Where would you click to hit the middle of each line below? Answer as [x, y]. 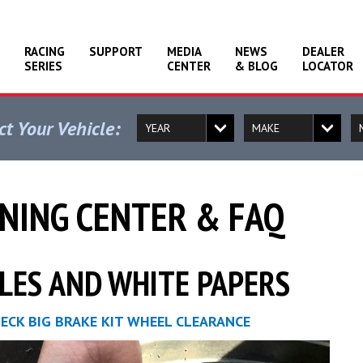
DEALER [323, 51]
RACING [45, 51]
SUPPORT [116, 51]
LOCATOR [328, 66]
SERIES [43, 66]
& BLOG [256, 66]
